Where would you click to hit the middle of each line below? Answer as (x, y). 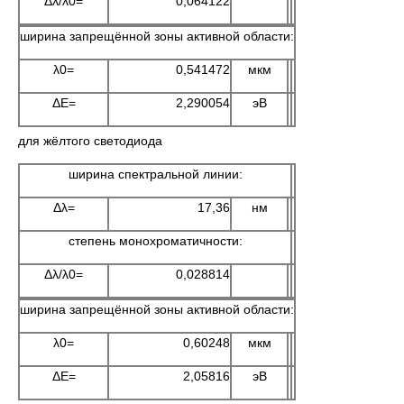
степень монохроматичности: (155, 241)
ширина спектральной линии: (155, 174)
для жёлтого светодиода (90, 141)
